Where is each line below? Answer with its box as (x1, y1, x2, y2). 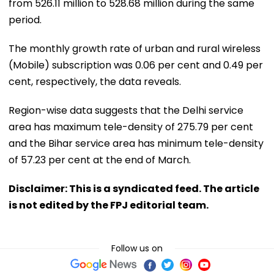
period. (9, 12, 42, 27)
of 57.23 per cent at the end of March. (9, 152, 191, 167)
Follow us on (111, 242, 163, 254)
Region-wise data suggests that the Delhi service (9, 103, 243, 117)
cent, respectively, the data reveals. (9, 74, 181, 89)
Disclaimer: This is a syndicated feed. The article (9, 181, 259, 196)
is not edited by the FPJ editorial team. (9, 198, 209, 212)
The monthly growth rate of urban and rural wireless (9, 41, 261, 56)
